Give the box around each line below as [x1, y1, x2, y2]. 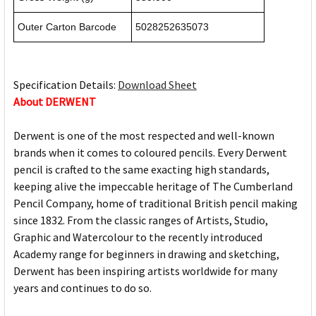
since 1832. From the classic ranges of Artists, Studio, [13, 213, 268, 228]
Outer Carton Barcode [18, 21, 116, 33]
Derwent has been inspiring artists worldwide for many [13, 264, 277, 279]
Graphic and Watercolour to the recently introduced [13, 230, 262, 245]
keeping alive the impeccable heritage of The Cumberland [13, 179, 293, 194]
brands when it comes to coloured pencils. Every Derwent [13, 145, 287, 160]
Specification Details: [13, 78, 118, 92]
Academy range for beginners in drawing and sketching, [13, 247, 279, 262]
